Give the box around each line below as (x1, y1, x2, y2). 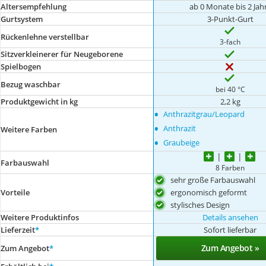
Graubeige (163, 137, 200, 148)
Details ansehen (202, 212, 258, 223)
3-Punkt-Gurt (207, 14, 254, 24)
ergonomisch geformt (170, 186, 248, 198)
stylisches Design (170, 199, 230, 210)
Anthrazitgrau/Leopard (163, 109, 245, 119)
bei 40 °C (215, 84, 245, 94)
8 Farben (216, 163, 245, 172)
